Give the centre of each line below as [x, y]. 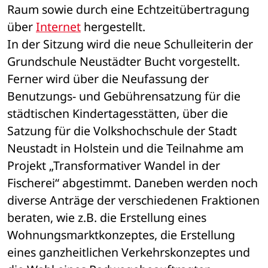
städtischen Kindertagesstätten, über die [118, 114]
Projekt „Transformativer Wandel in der [114, 166]
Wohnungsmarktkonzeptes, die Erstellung [121, 235]
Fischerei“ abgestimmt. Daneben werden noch [133, 183]
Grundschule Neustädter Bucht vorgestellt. [124, 62]
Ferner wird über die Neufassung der [108, 79]
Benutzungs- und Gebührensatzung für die [124, 96]
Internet [58, 27]
